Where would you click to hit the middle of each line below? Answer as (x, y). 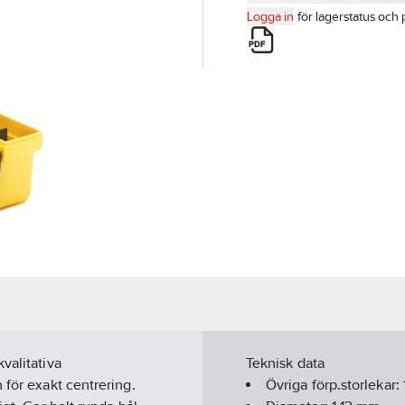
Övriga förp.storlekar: (334, 385)
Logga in (270, 16)
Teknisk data (285, 363)
